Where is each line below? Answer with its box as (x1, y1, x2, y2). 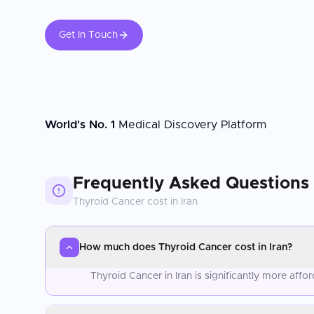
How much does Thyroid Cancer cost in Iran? (79, 242, 292, 252)
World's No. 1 (45, 118, 115, 130)
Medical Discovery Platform (115, 118, 266, 130)
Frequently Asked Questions (73, 175, 309, 192)
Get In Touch (59, 30, 118, 40)
